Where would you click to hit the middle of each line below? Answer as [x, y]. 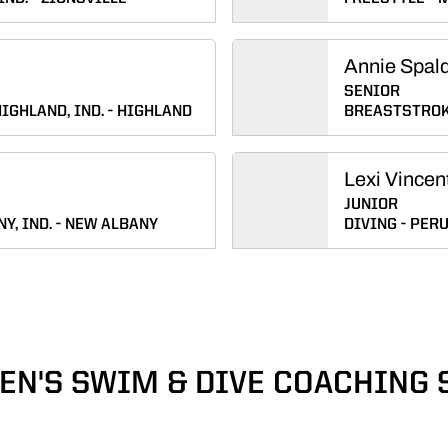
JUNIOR [371, 205]
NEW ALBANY [111, 225]
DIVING [370, 225]
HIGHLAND [154, 112]
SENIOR [372, 92]
